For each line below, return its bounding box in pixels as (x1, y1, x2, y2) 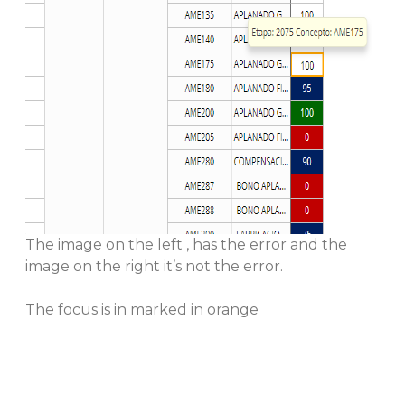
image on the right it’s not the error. (25, 258, 283, 275)
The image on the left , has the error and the (25, 236, 347, 253)
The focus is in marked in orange (25, 301, 259, 318)
